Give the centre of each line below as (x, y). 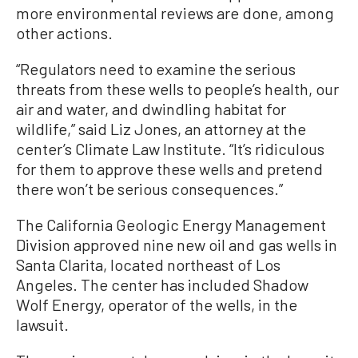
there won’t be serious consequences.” (149, 188)
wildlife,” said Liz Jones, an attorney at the (161, 128)
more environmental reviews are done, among (175, 12)
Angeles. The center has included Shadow (162, 284)
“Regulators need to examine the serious (156, 68)
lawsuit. (42, 324)
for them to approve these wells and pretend (169, 168)
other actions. (64, 32)
